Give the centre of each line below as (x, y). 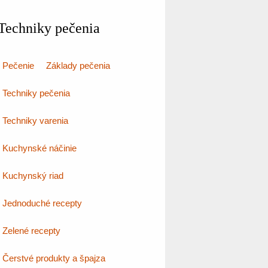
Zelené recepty (31, 231)
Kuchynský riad (33, 176)
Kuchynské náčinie (39, 148)
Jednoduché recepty (42, 203)
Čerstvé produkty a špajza (54, 258)
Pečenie (18, 66)
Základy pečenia (78, 66)
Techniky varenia (35, 121)
